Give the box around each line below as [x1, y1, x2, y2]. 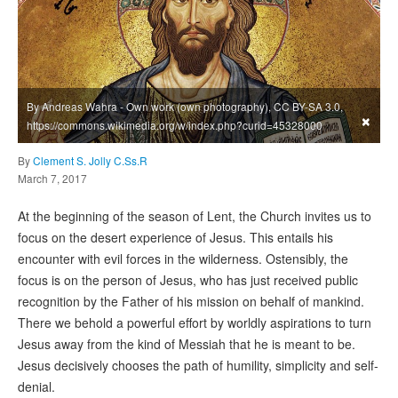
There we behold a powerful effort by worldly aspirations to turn [18, 314, 371, 332]
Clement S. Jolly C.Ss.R [33, 153, 147, 169]
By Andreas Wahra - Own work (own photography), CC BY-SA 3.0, [27, 99, 343, 115]
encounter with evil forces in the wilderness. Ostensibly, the [18, 250, 348, 268]
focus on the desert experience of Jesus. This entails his [18, 228, 333, 247]
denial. [18, 378, 55, 396]
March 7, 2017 [18, 171, 87, 187]
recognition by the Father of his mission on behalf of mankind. [18, 292, 364, 311]
